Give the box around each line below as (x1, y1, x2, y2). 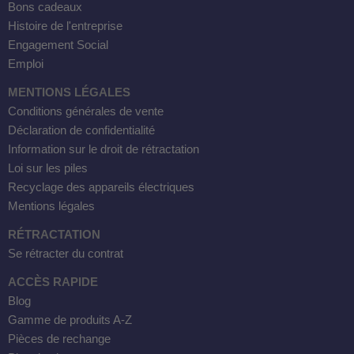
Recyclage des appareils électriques (8, 181, 194, 194)
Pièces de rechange (8, 333, 111, 345)
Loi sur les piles (8, 162, 88, 175)
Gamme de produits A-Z (8, 314, 132, 326)
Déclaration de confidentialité (8, 124, 155, 137)
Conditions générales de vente (8, 105, 164, 118)
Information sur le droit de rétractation (8, 143, 199, 156)
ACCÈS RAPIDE (8, 276, 98, 288)
